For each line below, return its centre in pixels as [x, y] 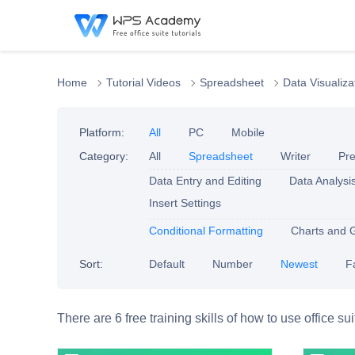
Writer [296, 156]
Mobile [248, 132]
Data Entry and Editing [205, 181]
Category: [104, 156]
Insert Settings [185, 203]
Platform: [102, 132]
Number [233, 264]
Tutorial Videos [143, 82]
